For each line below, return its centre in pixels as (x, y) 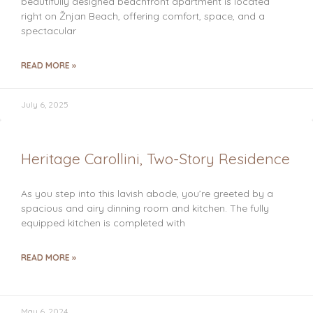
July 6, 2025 (45, 104)
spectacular (49, 31)
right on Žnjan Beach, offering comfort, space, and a (143, 16)
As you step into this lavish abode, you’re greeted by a (147, 194)
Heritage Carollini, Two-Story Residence (155, 159)
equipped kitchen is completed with (103, 223)
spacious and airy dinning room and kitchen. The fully (145, 208)
